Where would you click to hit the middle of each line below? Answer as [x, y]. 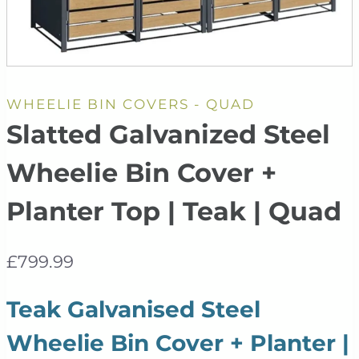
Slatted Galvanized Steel [168, 135]
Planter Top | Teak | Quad [174, 212]
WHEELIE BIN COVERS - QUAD [131, 105]
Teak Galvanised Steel [133, 309]
